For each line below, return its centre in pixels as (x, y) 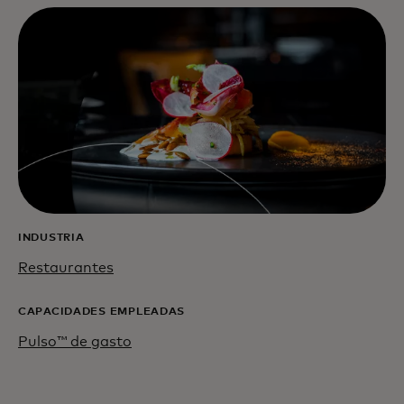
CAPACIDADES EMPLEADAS (102, 312)
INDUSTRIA (51, 239)
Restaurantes (66, 268)
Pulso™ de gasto (75, 342)
